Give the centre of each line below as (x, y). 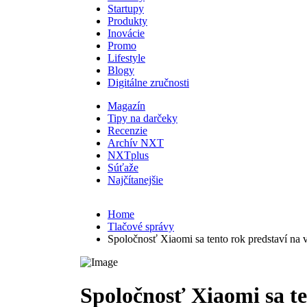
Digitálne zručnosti (148, 83)
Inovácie (126, 33)
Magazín (126, 106)
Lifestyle (126, 58)
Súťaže (123, 168)
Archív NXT (136, 143)
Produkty (127, 21)
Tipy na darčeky (143, 118)
